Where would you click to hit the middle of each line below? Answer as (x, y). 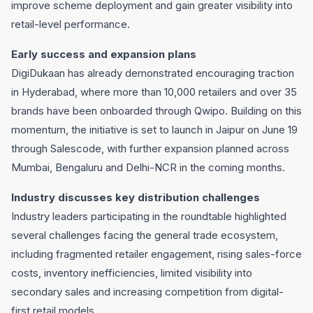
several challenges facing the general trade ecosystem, (145, 235)
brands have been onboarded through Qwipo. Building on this (156, 111)
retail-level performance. (71, 24)
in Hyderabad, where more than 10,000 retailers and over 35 (154, 92)
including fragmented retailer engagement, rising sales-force (156, 254)
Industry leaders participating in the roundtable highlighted (149, 216)
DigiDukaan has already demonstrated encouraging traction (153, 73)
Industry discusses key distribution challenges (136, 197)
